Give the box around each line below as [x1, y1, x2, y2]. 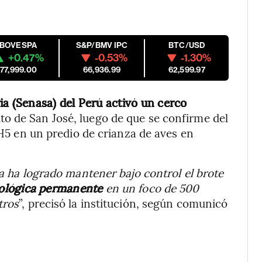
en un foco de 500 [102, 180, 199, 195]
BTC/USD [168, 40, 205, 50]
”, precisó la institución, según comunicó [19, 195, 228, 211]
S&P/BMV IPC [75, 40, 128, 50]
